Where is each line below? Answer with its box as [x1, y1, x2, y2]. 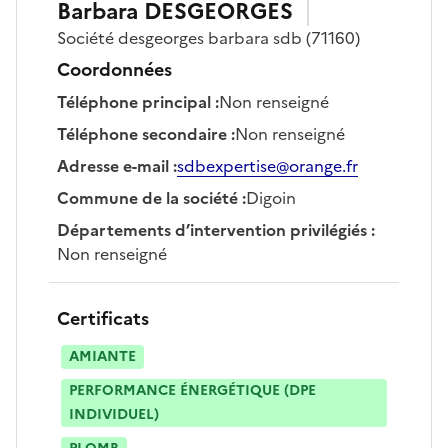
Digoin [246, 185, 296, 210]
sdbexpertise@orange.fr [177, 153, 358, 178]
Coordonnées [57, 55, 172, 83]
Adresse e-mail [57, 153, 169, 178]
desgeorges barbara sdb [118, 25, 302, 50]
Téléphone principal [57, 89, 211, 114]
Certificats [57, 304, 149, 332]
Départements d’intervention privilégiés [57, 217, 367, 242]
